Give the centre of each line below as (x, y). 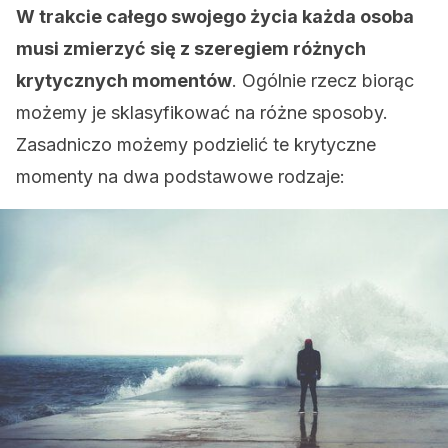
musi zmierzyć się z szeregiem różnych (191, 48)
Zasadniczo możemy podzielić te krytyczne (196, 144)
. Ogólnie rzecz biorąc (323, 80)
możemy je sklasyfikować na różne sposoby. (202, 112)
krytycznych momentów (124, 80)
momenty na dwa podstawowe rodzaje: (180, 176)
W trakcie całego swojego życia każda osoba (215, 16)
